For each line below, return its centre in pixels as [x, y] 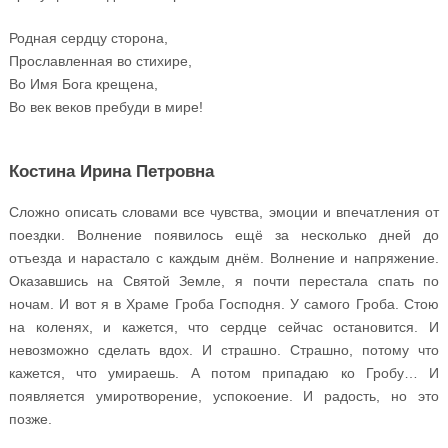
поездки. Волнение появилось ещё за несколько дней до [224, 234]
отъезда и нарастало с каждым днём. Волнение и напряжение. [224, 257]
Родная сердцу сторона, [88, 38]
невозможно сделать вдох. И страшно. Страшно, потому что [224, 349]
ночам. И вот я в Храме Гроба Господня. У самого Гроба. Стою [224, 303]
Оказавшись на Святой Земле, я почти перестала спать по [224, 280]
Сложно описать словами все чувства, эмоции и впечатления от [224, 211]
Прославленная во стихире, [100, 61]
